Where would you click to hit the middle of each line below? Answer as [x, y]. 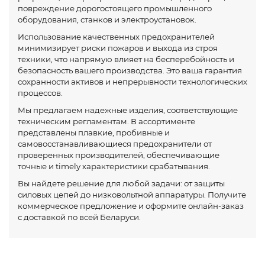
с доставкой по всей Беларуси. [79, 217]
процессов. [40, 93]
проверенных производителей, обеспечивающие [119, 155]
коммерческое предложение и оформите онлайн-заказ [131, 206]
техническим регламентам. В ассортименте [106, 121]
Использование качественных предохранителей [116, 36]
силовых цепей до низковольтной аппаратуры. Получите [132, 194]
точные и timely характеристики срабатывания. [114, 166]
